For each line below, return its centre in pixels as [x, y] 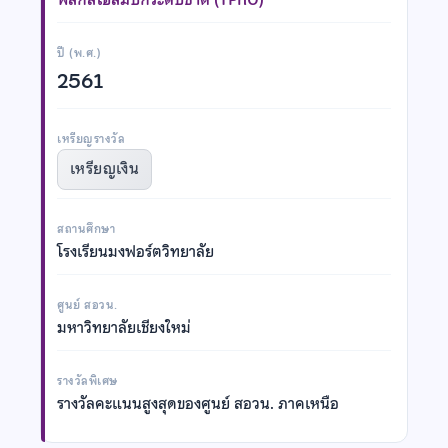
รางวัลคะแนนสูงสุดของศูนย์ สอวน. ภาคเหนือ [198, 403]
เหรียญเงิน [104, 168]
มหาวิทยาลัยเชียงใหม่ [124, 327]
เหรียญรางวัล [91, 138]
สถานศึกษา [86, 228]
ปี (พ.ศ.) [79, 52]
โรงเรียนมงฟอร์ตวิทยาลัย [135, 251]
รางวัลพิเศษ [87, 380]
